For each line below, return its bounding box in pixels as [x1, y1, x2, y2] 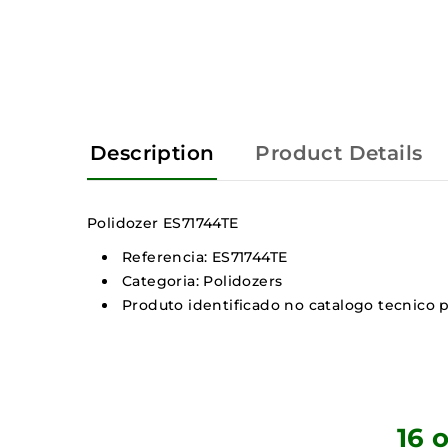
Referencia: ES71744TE [122, 248, 288, 267]
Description [90, 141, 215, 166]
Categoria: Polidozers [122, 272, 283, 291]
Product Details [255, 141, 423, 166]
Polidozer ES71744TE [87, 214, 239, 233]
